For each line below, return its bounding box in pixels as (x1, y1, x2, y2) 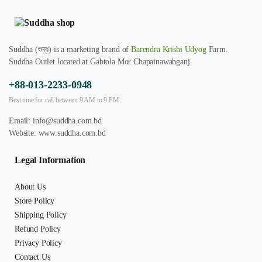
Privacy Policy (15, 238, 62, 247)
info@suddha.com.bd (32, 116, 102, 125)
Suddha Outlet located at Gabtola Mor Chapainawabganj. (9, 57, 192, 66)
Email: (9, 116, 33, 125)
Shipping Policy (15, 210, 67, 219)
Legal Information (15, 154, 86, 165)
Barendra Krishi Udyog (131, 44, 206, 54)
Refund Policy (15, 224, 61, 233)
